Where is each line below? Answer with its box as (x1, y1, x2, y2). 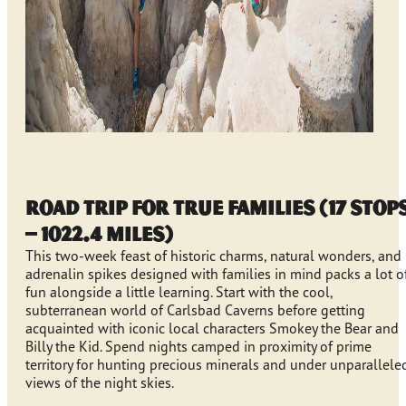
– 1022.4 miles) (25, 220, 173, 247)
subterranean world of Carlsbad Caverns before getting (25, 301, 365, 320)
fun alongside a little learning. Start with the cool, (25, 283, 333, 302)
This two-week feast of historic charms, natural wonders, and (25, 246, 401, 266)
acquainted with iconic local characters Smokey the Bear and (25, 319, 399, 338)
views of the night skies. (25, 373, 174, 392)
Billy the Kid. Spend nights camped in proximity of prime (25, 337, 372, 356)
